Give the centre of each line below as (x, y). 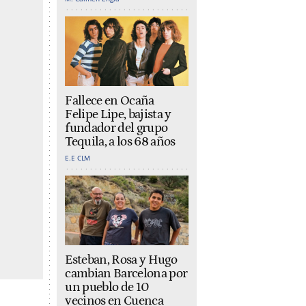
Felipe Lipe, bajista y (118, 114)
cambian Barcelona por (126, 273)
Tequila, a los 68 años (120, 141)
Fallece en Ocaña (110, 100)
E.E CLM (78, 157)
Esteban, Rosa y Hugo (121, 260)
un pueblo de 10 (107, 287)
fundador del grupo (116, 128)
